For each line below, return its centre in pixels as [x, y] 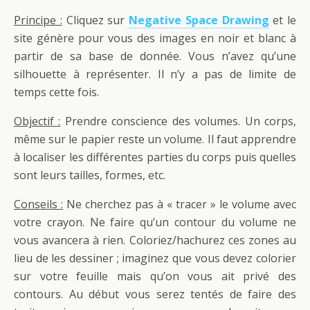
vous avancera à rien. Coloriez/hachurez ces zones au [155, 240]
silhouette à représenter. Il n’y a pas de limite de [155, 74]
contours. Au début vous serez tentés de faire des [155, 294]
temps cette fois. [56, 92]
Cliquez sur [95, 20]
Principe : [38, 20]
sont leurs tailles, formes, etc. [90, 175]
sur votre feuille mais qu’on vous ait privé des [155, 276]
